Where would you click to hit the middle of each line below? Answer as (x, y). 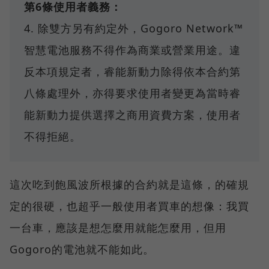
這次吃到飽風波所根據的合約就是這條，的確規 (129, 184)
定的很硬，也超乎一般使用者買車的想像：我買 (129, 206)
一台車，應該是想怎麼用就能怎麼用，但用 (118, 227)
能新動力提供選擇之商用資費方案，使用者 (132, 114)
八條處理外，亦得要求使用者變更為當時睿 (132, 93)
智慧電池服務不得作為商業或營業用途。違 (132, 50)
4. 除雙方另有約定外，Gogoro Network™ (134, 28)
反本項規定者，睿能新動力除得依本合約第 (132, 71)
